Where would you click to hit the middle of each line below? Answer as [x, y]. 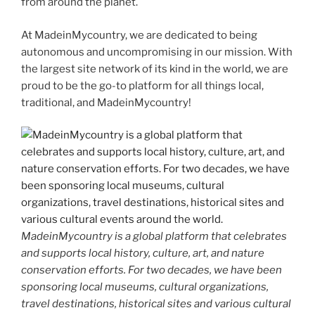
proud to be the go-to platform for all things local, [142, 85]
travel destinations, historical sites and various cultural [156, 304]
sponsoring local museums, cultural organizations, [145, 287]
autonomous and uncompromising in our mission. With [157, 52]
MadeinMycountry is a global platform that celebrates [154, 237]
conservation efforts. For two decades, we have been [152, 270]
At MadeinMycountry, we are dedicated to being [139, 35]
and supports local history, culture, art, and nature [143, 253]
